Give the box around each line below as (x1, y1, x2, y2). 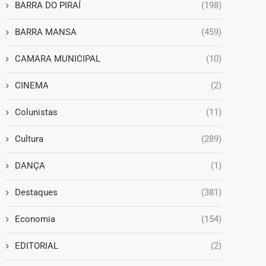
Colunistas (15, 106, 58, 118)
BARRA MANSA (15, 26, 77, 37)
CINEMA (15, 80, 49, 91)
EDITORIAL (15, 240, 58, 251)
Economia (15, 213, 55, 224)
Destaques (15, 186, 58, 198)
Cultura (15, 133, 43, 144)
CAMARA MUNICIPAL (15, 53, 100, 64)
